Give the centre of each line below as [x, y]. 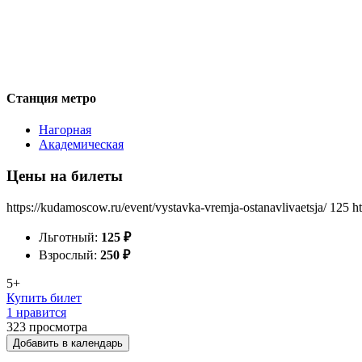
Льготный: [70, 237]
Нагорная [65, 130]
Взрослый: [69, 255]
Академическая [81, 145]
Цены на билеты [65, 175]
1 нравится [36, 312]
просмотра [58, 326]
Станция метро [51, 98]
